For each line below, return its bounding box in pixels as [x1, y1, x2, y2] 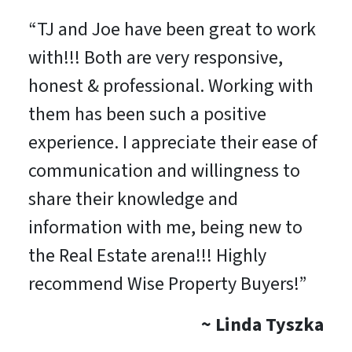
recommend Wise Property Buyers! [27, 270, 299, 299]
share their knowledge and [27, 185, 238, 214]
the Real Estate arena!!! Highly [27, 242, 266, 270]
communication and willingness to [27, 157, 300, 185]
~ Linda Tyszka [201, 311, 324, 339]
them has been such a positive [27, 101, 266, 129]
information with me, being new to [27, 214, 302, 242]
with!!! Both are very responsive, [27, 44, 283, 72]
